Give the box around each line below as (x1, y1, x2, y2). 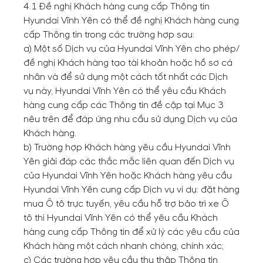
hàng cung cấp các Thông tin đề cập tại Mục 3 (23, 99, 224, 111)
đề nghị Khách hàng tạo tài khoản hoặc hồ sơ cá (23, 57, 232, 69)
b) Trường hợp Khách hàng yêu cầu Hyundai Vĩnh (23, 141, 231, 153)
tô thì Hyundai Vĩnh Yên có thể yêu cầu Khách (23, 212, 218, 224)
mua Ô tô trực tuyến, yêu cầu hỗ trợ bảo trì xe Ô (23, 198, 229, 210)
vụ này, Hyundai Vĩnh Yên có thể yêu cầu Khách (23, 85, 226, 97)
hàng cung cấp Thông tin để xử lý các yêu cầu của (23, 226, 240, 238)
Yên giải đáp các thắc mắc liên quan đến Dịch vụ (23, 156, 234, 167)
